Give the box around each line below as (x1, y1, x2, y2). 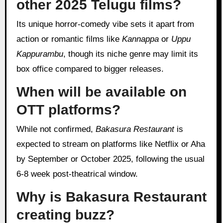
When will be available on (16, 84, 187, 100)
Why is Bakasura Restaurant (16, 189, 207, 205)
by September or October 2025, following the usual (16, 154, 205, 164)
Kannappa (121, 34, 159, 44)
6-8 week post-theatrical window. (16, 169, 138, 179)
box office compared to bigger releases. (16, 64, 164, 74)
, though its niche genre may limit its (63, 49, 198, 59)
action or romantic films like (16, 34, 122, 44)
